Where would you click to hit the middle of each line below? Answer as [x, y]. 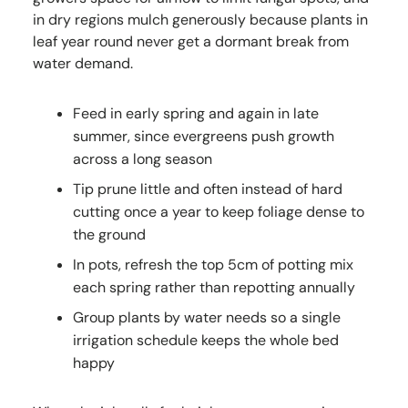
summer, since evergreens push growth [204, 137]
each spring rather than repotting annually [214, 288]
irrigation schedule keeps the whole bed [206, 341]
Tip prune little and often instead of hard [208, 189]
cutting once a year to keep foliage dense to [219, 212]
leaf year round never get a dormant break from [191, 42]
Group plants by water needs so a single [207, 318]
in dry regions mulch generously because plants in [200, 20]
